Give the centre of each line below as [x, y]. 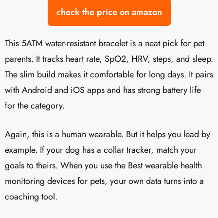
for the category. [35, 105]
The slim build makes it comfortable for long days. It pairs [109, 74]
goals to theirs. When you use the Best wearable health [103, 165]
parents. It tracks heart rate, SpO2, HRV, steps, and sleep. [109, 59]
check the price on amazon [109, 12]
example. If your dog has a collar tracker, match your [101, 150]
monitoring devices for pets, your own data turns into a [104, 181]
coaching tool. [31, 196]
